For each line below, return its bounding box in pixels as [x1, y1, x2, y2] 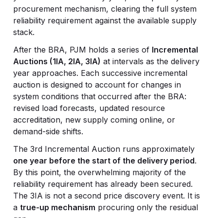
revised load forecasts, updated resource [13, 103, 165, 113]
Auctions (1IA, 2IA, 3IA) [13, 56, 101, 66]
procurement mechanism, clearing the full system [13, 4, 197, 14]
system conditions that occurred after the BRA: [13, 91, 186, 101]
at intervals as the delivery [100, 56, 200, 66]
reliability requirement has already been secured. [13, 179, 193, 189]
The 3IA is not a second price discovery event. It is [13, 191, 200, 200]
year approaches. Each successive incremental [13, 68, 187, 78]
